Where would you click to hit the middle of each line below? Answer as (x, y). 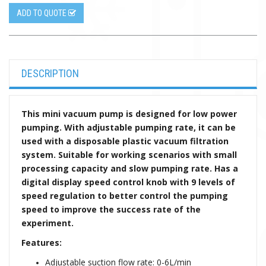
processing (46, 169)
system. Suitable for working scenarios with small (129, 155)
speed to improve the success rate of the (111, 210)
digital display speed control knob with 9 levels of (128, 182)
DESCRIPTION (50, 74)
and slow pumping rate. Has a (173, 169)
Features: (42, 243)
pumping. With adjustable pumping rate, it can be (129, 128)
